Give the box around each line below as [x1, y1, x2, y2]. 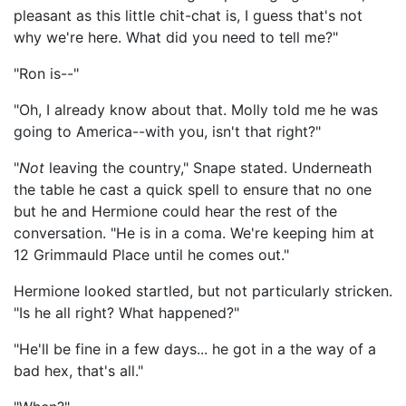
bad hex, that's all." [14, 362, 143, 380]
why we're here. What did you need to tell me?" [14, 28, 338, 46]
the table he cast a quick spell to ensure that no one [14, 180, 372, 198]
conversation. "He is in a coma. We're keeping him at [14, 224, 374, 242]
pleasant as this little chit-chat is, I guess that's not [14, 6, 362, 24]
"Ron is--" [14, 64, 79, 82]
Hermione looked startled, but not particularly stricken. [14, 282, 392, 300]
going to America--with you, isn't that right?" [14, 122, 321, 140]
